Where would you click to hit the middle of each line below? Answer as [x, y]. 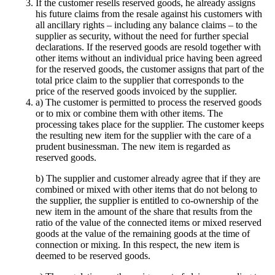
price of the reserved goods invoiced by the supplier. [137, 91]
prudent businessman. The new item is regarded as [133, 147]
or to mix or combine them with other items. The [129, 114]
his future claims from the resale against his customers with [149, 14]
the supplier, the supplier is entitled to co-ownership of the [147, 201]
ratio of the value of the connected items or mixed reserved [149, 223]
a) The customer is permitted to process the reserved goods [149, 103]
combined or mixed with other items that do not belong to [146, 190]
